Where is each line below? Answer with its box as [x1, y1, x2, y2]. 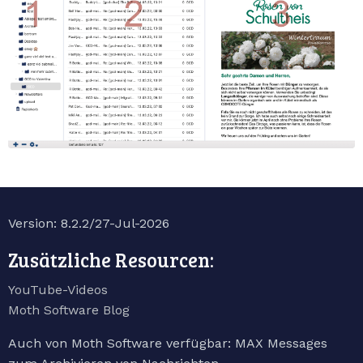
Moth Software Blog [8, 301, 130, 318]
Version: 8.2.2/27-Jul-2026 [8, 215, 169, 231]
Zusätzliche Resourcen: [8, 246, 214, 273]
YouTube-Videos [8, 281, 108, 297]
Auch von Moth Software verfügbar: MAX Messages [8, 335, 327, 351]
